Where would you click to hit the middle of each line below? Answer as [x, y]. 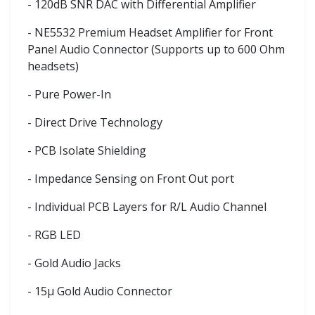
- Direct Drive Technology [95, 122]
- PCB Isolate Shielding [87, 150]
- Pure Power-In [69, 94]
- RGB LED [54, 234]
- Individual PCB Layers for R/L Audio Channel [147, 206]
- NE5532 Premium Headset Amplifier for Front [150, 32]
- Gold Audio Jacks [74, 263]
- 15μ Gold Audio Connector [100, 291]
